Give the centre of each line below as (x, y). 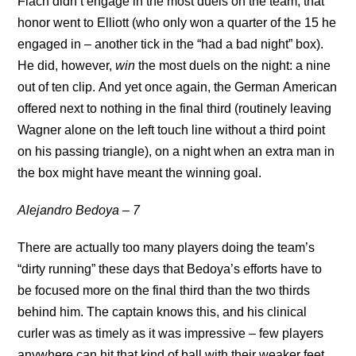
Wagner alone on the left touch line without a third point (172, 130)
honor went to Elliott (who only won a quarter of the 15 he (177, 23)
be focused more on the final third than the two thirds (164, 290)
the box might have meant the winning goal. (140, 173)
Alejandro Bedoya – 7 (79, 210)
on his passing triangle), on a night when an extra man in (176, 151)
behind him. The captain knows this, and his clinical (163, 312)
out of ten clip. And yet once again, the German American (178, 87)
